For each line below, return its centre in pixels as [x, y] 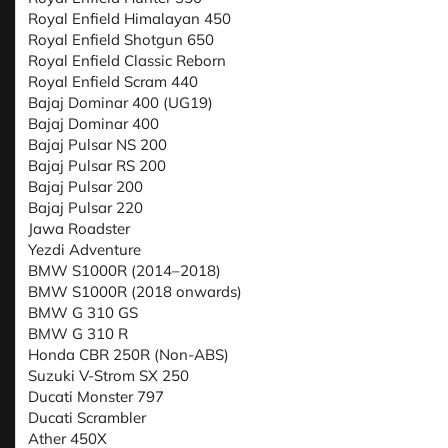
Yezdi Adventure [84, 250]
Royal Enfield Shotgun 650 [121, 40]
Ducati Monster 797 [96, 397]
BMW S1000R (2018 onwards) [135, 292]
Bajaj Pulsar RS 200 [97, 166]
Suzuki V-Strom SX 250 [108, 376]
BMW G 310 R [78, 334]
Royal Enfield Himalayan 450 [129, 19]
